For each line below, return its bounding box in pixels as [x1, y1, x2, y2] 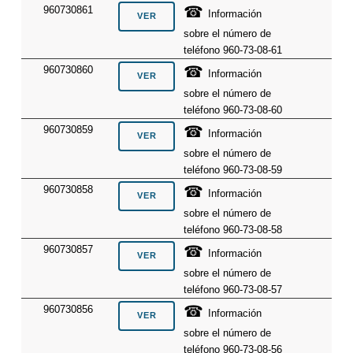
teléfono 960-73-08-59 [184, 163, 283, 176]
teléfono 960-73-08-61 [184, 43, 283, 56]
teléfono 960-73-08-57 [184, 283, 283, 295]
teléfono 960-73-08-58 [184, 223, 283, 236]
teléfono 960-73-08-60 [184, 103, 283, 116]
